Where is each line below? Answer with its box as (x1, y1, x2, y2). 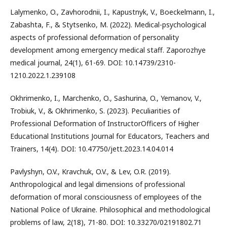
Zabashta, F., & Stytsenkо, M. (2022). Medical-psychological (10, 19, 206, 29)
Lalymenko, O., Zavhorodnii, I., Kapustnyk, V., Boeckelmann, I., (10, 7, 215, 17)
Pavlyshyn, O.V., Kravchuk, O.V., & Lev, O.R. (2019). (10, 166, 171, 176)
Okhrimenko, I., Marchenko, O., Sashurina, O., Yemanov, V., (10, 93, 202, 103)
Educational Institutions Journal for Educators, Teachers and (10, 131, 209, 141)
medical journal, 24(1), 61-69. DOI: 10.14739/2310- (10, 57, 176, 67)
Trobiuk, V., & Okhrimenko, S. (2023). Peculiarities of (10, 105, 180, 116)
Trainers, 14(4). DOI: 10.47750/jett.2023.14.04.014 (10, 143, 173, 154)
